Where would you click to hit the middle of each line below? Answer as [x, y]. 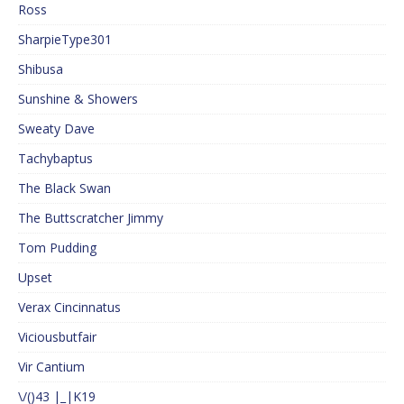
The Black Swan [64, 188]
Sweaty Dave [56, 128]
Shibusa [41, 69]
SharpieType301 [65, 39]
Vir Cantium [51, 366]
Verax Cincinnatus [69, 307]
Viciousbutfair [57, 336]
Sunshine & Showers [78, 98]
